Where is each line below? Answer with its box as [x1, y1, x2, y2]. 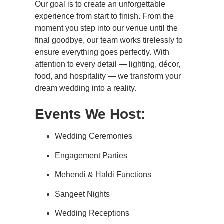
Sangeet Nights [55, 189, 110, 198]
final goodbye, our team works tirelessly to [35, 36, 183, 45]
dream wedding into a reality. [35, 84, 136, 93]
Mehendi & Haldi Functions [55, 170, 151, 179]
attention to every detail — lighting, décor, [35, 60, 180, 69]
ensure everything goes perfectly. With [35, 48, 169, 57]
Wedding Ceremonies [55, 132, 132, 141]
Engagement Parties [55, 151, 127, 160]
